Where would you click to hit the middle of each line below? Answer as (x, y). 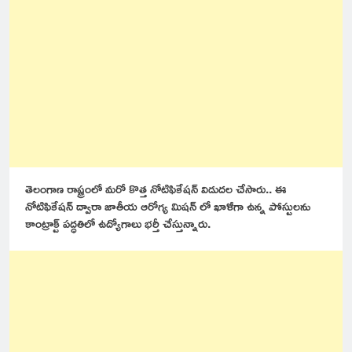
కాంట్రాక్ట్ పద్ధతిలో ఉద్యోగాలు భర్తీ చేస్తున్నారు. (118, 223)
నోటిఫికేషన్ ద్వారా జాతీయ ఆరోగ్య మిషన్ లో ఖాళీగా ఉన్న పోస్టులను (168, 205)
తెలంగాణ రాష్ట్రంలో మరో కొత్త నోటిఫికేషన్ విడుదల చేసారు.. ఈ (156, 188)
